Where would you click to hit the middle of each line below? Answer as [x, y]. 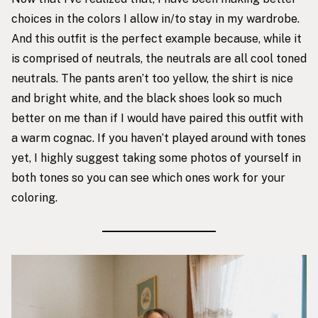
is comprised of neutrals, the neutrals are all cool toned [159, 58]
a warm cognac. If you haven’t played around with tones [159, 138]
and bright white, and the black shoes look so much [147, 98]
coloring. [34, 197]
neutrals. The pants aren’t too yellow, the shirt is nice [152, 78]
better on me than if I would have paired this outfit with [157, 118]
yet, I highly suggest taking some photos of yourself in [156, 158]
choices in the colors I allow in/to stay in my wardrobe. [155, 18]
